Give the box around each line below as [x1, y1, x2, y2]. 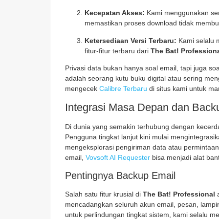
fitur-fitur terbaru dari [85, 46, 151, 55]
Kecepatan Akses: [85, 9, 145, 17]
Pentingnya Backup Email [65, 170, 175, 181]
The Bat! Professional [143, 190, 215, 198]
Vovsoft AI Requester [86, 153, 150, 161]
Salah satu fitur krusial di [65, 190, 143, 198]
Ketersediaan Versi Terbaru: [85, 36, 176, 44]
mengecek [65, 85, 99, 93]
